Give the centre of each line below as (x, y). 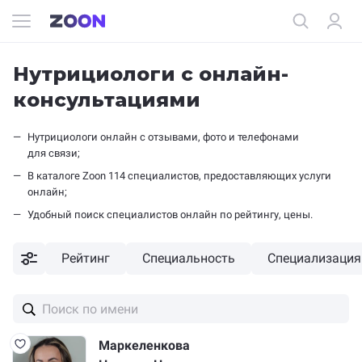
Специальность (189, 258)
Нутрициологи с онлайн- (151, 74)
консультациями (107, 100)
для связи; (54, 153)
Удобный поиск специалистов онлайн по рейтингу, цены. (173, 215)
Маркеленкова (144, 345)
